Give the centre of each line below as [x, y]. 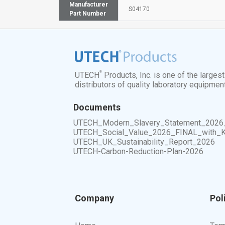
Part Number [88, 13]
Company [95, 198]
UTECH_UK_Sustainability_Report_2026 [144, 142]
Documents [97, 107]
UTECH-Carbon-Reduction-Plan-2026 [139, 151]
